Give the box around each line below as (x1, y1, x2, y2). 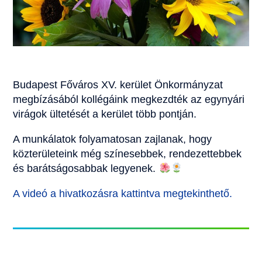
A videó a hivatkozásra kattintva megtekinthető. (13, 187, 233, 199)
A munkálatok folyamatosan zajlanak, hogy (13, 133, 212, 145)
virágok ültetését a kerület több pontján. (13, 108, 197, 120)
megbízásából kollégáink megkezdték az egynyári (13, 93, 245, 105)
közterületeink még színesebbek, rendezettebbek (13, 147, 242, 160)
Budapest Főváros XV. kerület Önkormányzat (13, 78, 223, 91)
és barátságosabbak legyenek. (13, 162, 159, 174)
